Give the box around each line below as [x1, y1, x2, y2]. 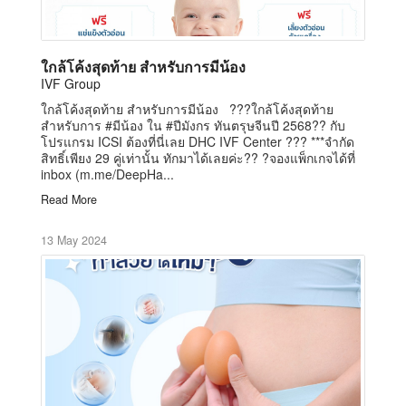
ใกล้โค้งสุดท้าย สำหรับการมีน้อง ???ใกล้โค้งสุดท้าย [41, 99, 333, 118]
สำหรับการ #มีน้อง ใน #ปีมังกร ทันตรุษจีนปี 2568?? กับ [41, 115, 345, 134]
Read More [41, 190, 97, 208]
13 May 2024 [41, 231, 107, 248]
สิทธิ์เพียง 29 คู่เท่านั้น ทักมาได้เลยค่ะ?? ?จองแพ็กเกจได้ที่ [41, 148, 355, 167]
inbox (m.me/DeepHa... [41, 164, 174, 183]
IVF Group [41, 73, 101, 92]
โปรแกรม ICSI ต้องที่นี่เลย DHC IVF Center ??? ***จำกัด [41, 131, 354, 150]
